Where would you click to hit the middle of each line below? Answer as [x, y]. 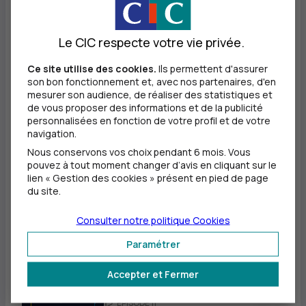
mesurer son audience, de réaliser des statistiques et [150, 94]
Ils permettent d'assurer [212, 68]
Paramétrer [153, 244]
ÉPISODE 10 [138, 186]
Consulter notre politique [134, 220]
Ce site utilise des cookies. [92, 68]
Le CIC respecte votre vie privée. [152, 42]
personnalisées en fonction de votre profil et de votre [149, 120]
